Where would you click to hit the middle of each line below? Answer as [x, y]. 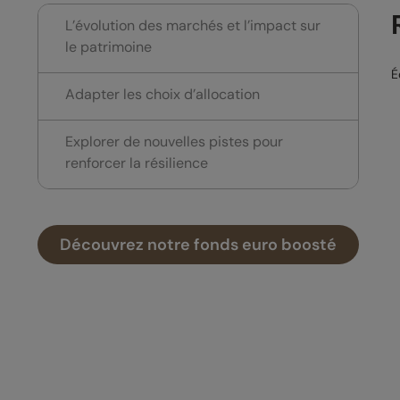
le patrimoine [108, 47]
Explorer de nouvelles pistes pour [174, 142]
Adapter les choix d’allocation [162, 95]
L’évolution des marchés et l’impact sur [193, 26]
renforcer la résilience [137, 163]
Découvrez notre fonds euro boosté [198, 245]
